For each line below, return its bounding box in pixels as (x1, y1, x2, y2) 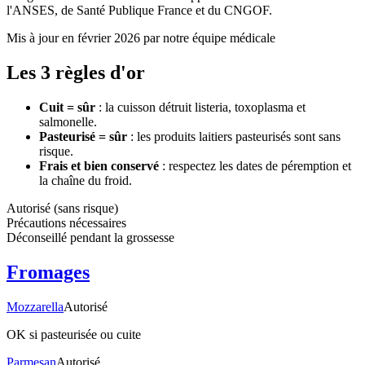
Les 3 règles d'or (7, 61, 145, 83)
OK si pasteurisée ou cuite (7, 327, 141, 341)
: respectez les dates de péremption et (159, 158, 351, 173)
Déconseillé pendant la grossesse (7, 230, 174, 244)
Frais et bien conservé (39, 158, 159, 173)
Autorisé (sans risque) (7, 200, 118, 215)
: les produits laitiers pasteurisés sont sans (127, 129, 341, 143)
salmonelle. (39, 114, 97, 129)
